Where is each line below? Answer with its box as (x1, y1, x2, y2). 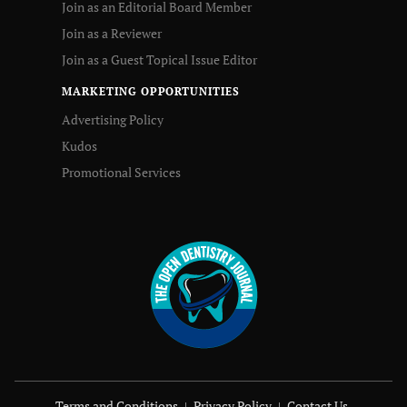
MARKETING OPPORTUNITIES (62, 84, 241, 98)
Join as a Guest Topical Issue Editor (62, 51, 257, 68)
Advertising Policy (62, 111, 164, 128)
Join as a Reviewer (62, 25, 162, 42)
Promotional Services (62, 164, 181, 181)
